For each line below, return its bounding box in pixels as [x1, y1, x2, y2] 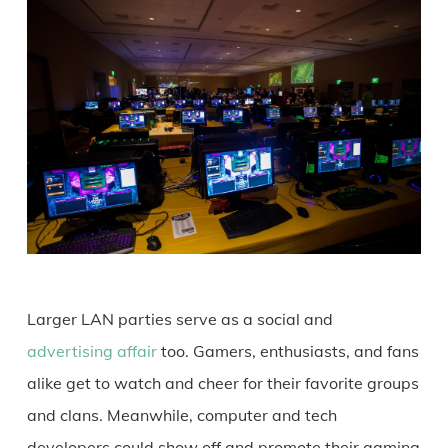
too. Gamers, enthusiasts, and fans [156, 341, 419, 362]
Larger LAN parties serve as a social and [26, 309, 333, 330]
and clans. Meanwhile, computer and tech [26, 405, 337, 426]
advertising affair [26, 341, 157, 362]
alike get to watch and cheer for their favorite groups [26, 373, 419, 394]
